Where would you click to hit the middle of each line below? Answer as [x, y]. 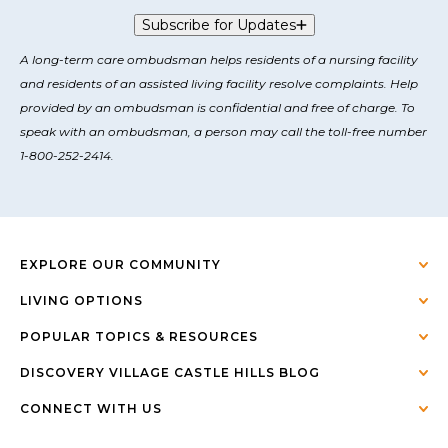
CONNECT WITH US [91, 408]
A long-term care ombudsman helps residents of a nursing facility [219, 59]
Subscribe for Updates [218, 24]
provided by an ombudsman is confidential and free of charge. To [217, 107]
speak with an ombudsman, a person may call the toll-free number [223, 131]
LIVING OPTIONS [81, 300]
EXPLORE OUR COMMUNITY [120, 264]
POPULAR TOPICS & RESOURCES [139, 336]
